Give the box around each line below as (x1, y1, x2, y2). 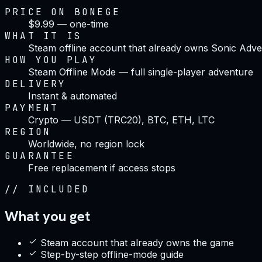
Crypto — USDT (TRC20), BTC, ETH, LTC (28, 113, 215, 126)
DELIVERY (5, 77, 67, 90)
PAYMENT (5, 101, 59, 114)
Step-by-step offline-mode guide (40, 248, 184, 260)
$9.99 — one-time (28, 18, 109, 30)
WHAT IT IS (5, 29, 82, 42)
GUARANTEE (5, 149, 74, 162)
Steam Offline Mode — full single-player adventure (28, 65, 253, 78)
